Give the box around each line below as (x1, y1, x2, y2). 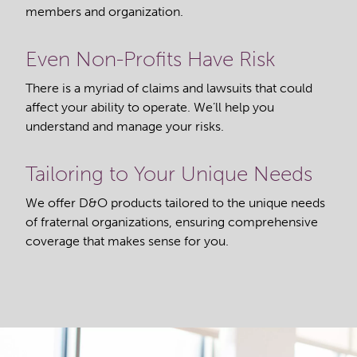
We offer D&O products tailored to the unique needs (25, 194, 325, 210)
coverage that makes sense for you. (25, 233, 229, 249)
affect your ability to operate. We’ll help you (25, 99, 274, 115)
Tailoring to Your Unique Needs (25, 161, 312, 186)
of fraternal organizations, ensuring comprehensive (25, 214, 318, 229)
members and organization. (25, 3, 183, 19)
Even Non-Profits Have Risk (25, 46, 275, 72)
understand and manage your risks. (25, 118, 224, 134)
